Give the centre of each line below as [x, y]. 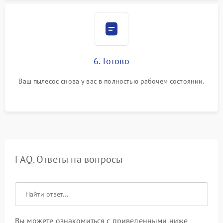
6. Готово [111, 61]
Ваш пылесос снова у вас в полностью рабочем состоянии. [111, 81]
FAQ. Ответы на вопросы [69, 159]
